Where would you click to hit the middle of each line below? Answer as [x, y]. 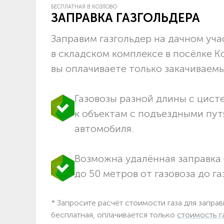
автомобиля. [104, 128]
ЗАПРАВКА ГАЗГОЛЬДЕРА [125, 17]
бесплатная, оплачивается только [114, 214]
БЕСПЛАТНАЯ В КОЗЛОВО [84, 6]
